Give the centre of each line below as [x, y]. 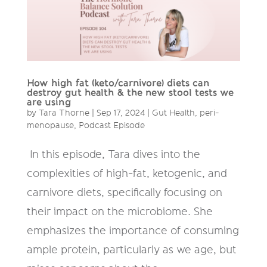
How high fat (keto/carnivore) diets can [118, 83]
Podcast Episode [111, 125]
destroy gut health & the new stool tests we [130, 92]
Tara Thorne [64, 113]
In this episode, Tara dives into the [113, 154]
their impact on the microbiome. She [119, 211]
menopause [50, 125]
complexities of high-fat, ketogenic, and [127, 173]
